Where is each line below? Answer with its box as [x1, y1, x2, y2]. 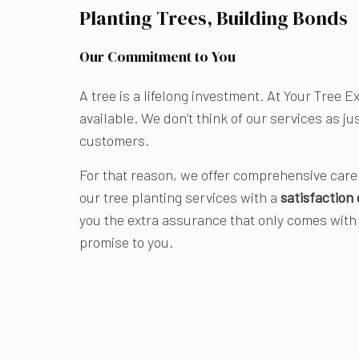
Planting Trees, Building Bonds [79, 4, 349, 31]
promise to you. [79, 232, 174, 251]
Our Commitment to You [79, 46, 236, 67]
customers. [79, 131, 150, 149]
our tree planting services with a [79, 188, 281, 206]
